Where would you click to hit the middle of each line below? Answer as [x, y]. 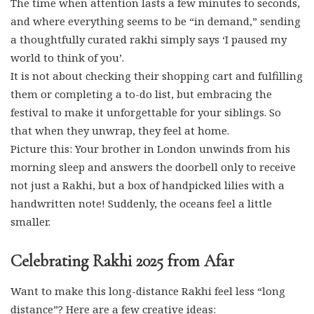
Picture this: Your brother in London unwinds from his [150, 149]
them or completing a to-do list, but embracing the [141, 94]
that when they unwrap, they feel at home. [120, 130]
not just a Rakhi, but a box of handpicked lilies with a [148, 185]
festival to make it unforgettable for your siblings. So [146, 112]
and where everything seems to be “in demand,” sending [156, 21]
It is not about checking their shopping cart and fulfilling [157, 76]
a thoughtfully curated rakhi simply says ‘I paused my [149, 39]
